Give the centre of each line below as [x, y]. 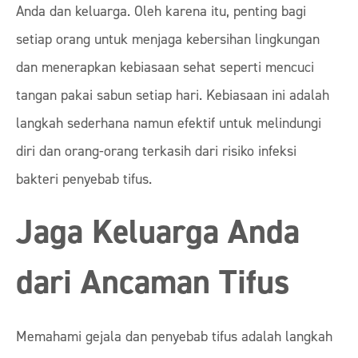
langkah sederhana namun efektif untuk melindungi [169, 124]
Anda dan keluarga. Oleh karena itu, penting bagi [161, 12]
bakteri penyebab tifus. [84, 180]
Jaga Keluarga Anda [158, 233]
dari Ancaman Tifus [153, 283]
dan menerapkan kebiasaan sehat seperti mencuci [165, 68]
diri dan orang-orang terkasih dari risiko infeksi [156, 152]
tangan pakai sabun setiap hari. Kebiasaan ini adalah [173, 96]
